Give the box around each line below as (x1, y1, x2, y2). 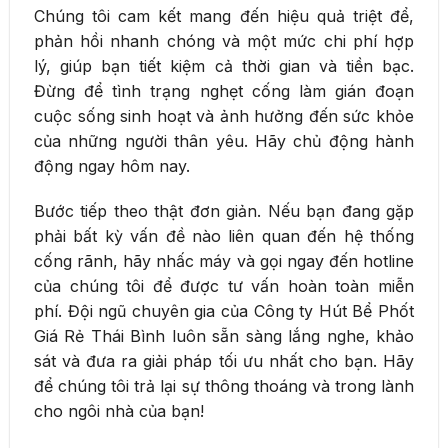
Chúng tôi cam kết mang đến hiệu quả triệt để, (34, 5, 414, 26)
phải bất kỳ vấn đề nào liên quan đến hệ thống (34, 226, 414, 247)
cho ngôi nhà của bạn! (34, 401, 204, 422)
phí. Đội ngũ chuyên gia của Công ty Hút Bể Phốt (34, 301, 414, 322)
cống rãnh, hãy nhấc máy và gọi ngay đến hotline (34, 251, 414, 272)
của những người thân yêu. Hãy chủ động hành (34, 130, 414, 151)
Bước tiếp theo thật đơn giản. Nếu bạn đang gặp (34, 201, 414, 222)
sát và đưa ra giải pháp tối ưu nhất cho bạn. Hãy (34, 351, 414, 372)
